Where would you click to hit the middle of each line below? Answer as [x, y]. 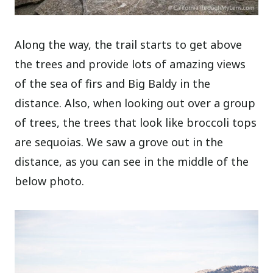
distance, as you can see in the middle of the [132, 162]
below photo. [50, 181]
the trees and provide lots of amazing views [130, 64]
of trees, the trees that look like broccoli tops [136, 123]
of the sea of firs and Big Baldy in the [113, 84]
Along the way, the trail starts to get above [129, 45]
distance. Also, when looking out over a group [135, 103]
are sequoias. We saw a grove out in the [119, 142]
